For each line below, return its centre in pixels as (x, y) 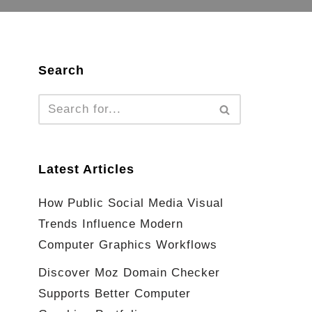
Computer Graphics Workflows (128, 245)
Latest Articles (86, 170)
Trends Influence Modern (111, 224)
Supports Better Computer (115, 294)
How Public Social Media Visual (131, 203)
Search (61, 71)
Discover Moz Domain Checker (129, 273)
